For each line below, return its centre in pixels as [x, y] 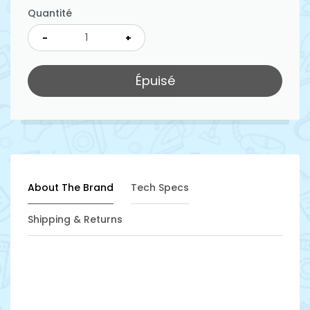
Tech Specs [160, 188]
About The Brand [71, 188]
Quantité [50, 13]
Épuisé [155, 81]
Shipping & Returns [75, 220]
